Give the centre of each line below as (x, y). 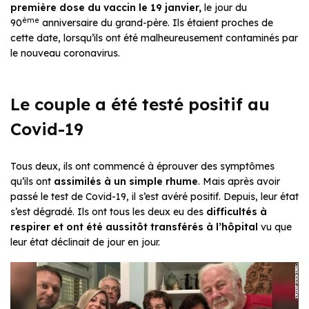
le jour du (224, 8)
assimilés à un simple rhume (126, 182)
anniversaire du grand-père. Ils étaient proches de (156, 23)
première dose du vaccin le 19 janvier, (106, 8)
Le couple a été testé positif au (140, 104)
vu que (275, 227)
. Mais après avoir (239, 182)
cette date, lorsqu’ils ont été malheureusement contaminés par (154, 38)
